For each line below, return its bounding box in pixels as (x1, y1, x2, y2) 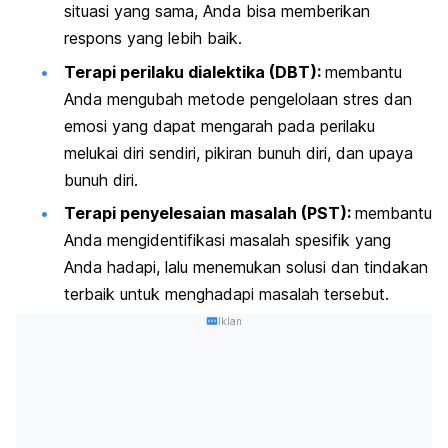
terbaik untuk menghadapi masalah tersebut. (64, 283, 389, 304)
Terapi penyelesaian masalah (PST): (64, 202, 355, 223)
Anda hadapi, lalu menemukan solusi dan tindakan (64, 256, 428, 277)
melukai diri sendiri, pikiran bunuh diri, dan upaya (64, 142, 413, 163)
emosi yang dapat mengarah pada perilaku (64, 115, 375, 136)
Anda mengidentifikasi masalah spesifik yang (64, 229, 391, 250)
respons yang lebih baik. (64, 28, 242, 49)
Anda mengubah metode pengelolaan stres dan (64, 88, 412, 109)
